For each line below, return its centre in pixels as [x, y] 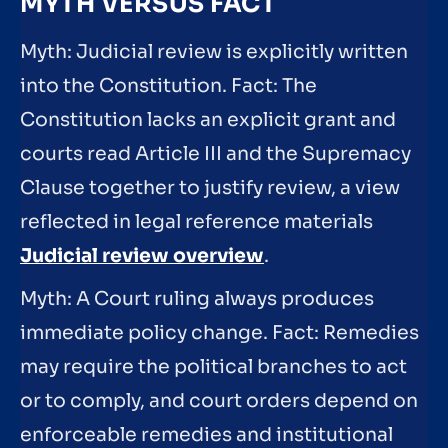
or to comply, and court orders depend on [219, 401]
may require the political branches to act [213, 367]
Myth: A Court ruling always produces [197, 299]
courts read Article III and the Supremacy [215, 153]
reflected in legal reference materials [196, 221]
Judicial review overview [142, 255]
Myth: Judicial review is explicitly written [214, 51]
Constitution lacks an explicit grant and [208, 119]
